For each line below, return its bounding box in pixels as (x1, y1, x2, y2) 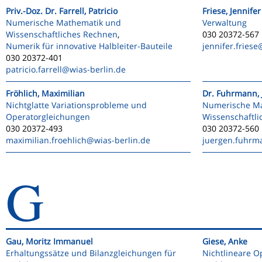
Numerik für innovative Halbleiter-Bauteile (6, 40, 173, 51)
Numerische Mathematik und (6, 17, 121, 28)
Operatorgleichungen (6, 111, 90, 122)
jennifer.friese (202, 40, 258, 51)
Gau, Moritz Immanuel (6, 236, 93, 247)
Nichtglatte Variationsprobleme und (6, 99, 147, 111)
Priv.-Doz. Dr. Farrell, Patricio (6, 5, 118, 16)
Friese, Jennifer (202, 5, 261, 16)
